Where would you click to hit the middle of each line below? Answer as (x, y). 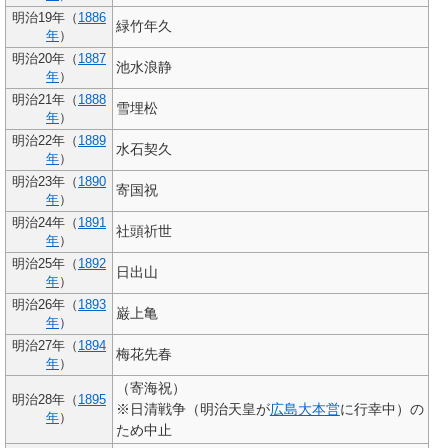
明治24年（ (45, 223)
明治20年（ (45, 59)
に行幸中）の (381, 409)
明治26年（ (45, 305)
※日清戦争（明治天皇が (192, 409)
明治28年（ (45, 400)
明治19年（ (45, 18)
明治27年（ (45, 346)
